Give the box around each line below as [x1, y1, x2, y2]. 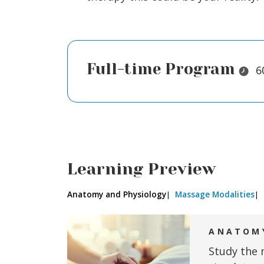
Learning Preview [67, 160, 216, 179]
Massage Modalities [175, 189, 255, 200]
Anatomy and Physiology [67, 189, 166, 200]
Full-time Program [87, 60, 235, 78]
